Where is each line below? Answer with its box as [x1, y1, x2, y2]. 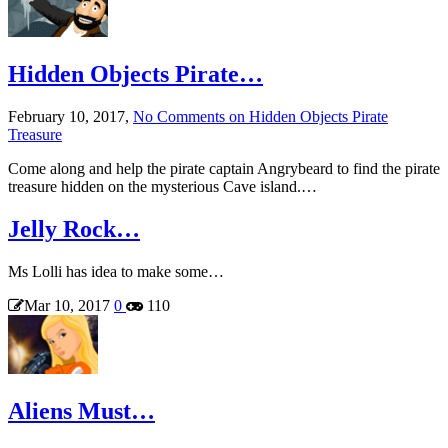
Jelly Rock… [8, 216, 140, 243]
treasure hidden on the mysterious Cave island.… [8, 178, 317, 196]
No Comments [133, 108, 225, 126]
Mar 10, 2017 [24, 296, 110, 314]
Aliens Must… [8, 397, 155, 424]
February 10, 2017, [8, 108, 133, 126]
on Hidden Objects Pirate [225, 108, 388, 126]
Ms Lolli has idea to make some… [8, 262, 224, 280]
